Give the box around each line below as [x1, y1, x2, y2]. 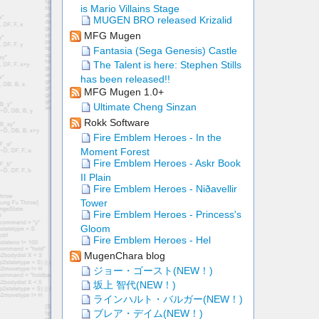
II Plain [80, 172, 111, 184]
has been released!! [80, 73, 170, 85]
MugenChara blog [81, 250, 165, 262]
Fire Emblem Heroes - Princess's [90, 209, 241, 221]
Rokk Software [81, 117, 150, 129]
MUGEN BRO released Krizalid [90, 14, 232, 26]
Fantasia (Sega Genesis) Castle [90, 45, 237, 57]
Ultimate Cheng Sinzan [90, 101, 197, 113]
